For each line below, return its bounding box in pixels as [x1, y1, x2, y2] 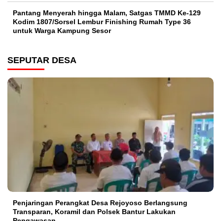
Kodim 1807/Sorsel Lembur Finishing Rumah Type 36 [13, 17, 191, 26]
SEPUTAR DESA [7, 55, 76, 65]
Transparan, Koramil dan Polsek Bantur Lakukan [13, 207, 176, 216]
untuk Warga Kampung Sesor [13, 26, 111, 35]
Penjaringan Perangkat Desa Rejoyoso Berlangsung [13, 198, 187, 207]
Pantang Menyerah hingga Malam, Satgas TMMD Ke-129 [13, 8, 201, 17]
